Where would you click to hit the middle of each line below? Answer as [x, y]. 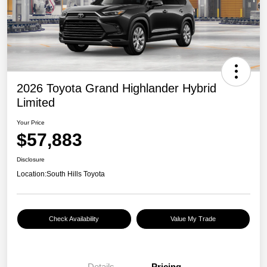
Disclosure [31, 160]
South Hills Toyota [76, 174]
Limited [36, 103]
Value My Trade [193, 219]
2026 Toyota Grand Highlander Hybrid [117, 89]
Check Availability [74, 219]
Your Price [31, 123]
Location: [32, 174]
